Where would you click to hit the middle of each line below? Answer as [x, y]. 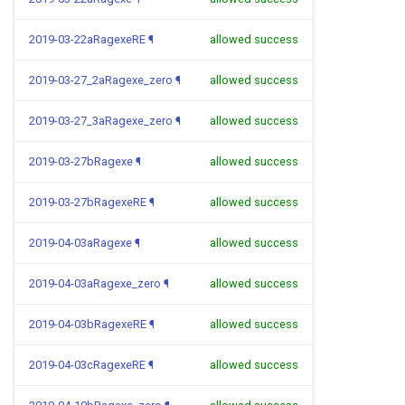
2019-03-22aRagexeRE [87, 39]
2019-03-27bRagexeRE [88, 202]
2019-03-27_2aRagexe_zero [101, 80]
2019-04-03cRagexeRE [87, 365]
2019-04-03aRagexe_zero [95, 283]
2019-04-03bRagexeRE [88, 324]
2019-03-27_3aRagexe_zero [101, 121]
